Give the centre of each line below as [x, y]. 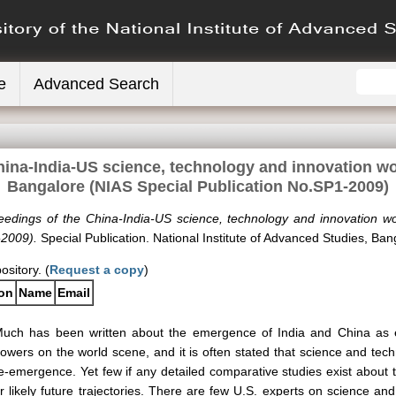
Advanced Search [96, 84]
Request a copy [97, 270]
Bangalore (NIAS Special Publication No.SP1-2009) [198, 187]
